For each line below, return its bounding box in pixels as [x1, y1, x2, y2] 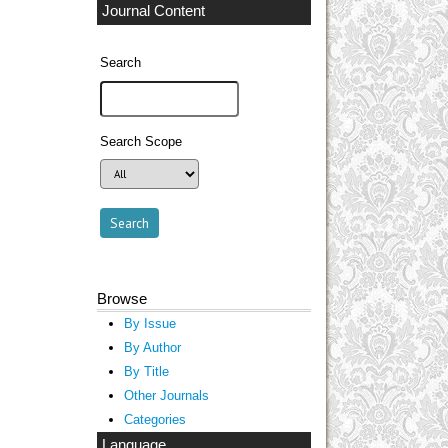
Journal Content [102, 2, 205, 19]
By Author [123, 339, 181, 355]
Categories [123, 411, 186, 427]
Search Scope [100, 134, 183, 149]
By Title [123, 363, 169, 379]
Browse [97, 289, 147, 307]
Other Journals [123, 387, 209, 403]
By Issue [123, 315, 176, 331]
